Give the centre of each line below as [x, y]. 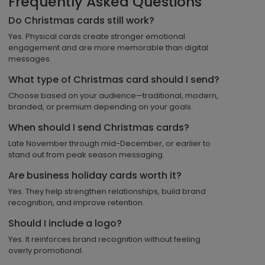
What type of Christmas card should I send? [114, 79]
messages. [30, 59]
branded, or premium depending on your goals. [101, 106]
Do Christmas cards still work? [81, 20]
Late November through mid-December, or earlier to [109, 143]
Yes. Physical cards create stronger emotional [97, 36]
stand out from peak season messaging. [86, 154]
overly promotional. [46, 250]
